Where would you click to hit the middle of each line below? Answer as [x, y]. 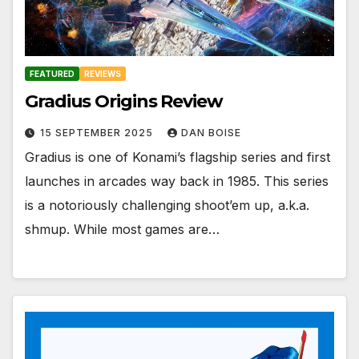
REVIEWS [103, 73]
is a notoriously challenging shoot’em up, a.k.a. [167, 205]
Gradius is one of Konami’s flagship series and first [177, 157]
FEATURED [52, 73]
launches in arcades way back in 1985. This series [177, 181]
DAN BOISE [211, 132]
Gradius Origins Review [124, 101]
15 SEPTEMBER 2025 [98, 132]
